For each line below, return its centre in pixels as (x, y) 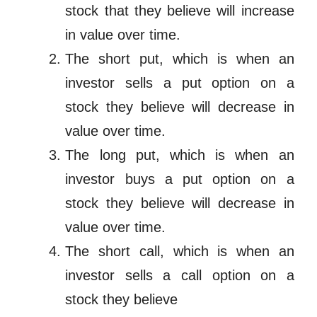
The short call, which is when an (180, 252)
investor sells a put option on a (180, 83)
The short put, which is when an (180, 59)
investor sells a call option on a (180, 276)
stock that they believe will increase (180, 11)
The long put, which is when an (180, 155)
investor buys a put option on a (180, 179)
